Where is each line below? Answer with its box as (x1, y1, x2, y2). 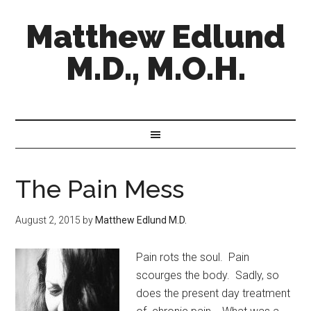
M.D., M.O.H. (65, 50, 246, 87)
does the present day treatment (136, 287, 291, 300)
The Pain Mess (15, 174, 185, 203)
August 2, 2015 (15, 215, 81, 226)
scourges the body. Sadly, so (136, 269, 280, 282)
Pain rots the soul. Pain (136, 251, 250, 264)
